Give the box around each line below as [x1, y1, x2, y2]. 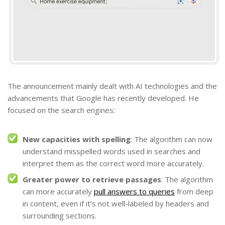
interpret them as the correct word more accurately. [23, 158, 204, 169]
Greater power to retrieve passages [23, 174, 161, 185]
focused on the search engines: [8, 105, 115, 116]
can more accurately [23, 186, 94, 197]
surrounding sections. [23, 210, 96, 221]
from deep [175, 186, 213, 197]
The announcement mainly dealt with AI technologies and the [8, 81, 217, 91]
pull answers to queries [94, 186, 175, 197]
